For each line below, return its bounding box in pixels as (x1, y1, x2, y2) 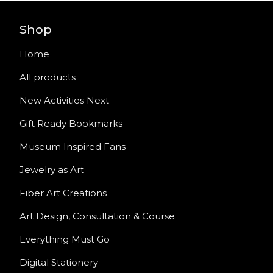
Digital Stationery (51, 257, 98, 268)
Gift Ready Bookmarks (19, 118, 122, 129)
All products (19, 71, 76, 83)
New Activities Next (19, 94, 109, 106)
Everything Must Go (19, 233, 110, 245)
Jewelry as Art (19, 164, 84, 175)
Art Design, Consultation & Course (19, 210, 175, 222)
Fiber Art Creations (19, 187, 107, 199)
